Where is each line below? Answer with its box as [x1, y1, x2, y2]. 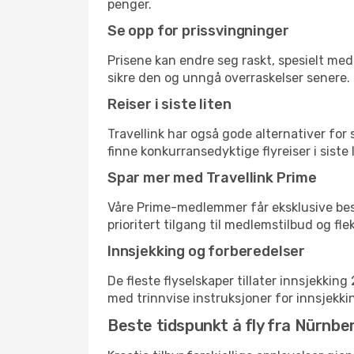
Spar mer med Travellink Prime [107, 169, 317, 186]
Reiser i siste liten [107, 96, 232, 113]
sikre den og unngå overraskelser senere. [107, 70, 350, 85]
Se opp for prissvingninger [107, 22, 289, 40]
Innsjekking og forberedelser [107, 243, 305, 260]
